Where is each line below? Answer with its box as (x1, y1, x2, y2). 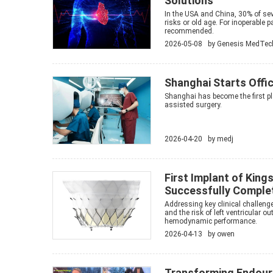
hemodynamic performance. (165, 217, 257, 225)
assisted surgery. (165, 101, 222, 109)
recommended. (165, 27, 214, 35)
